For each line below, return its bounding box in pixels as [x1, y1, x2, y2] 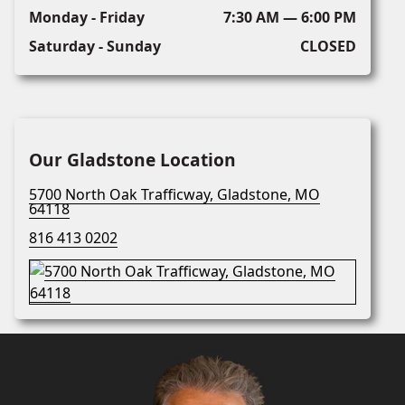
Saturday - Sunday [29, 36, 161, 57]
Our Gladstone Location [29, 147, 236, 173]
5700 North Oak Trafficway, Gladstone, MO [29, 184, 320, 205]
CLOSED [299, 36, 356, 57]
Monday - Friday [29, 7, 145, 28]
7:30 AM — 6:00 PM [222, 7, 356, 28]
